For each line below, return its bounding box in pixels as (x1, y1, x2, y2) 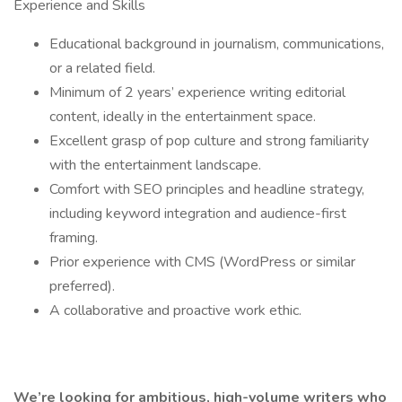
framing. (49, 228, 98, 248)
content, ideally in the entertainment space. (49, 107, 316, 127)
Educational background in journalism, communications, (49, 34, 384, 54)
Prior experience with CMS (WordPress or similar (49, 252, 355, 272)
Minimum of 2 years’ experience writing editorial (49, 83, 345, 102)
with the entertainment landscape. (49, 155, 261, 175)
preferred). (49, 276, 115, 296)
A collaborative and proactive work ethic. (49, 301, 301, 320)
